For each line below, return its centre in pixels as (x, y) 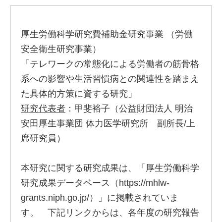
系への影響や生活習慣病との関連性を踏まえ (110, 79)
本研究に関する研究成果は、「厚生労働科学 (110, 168)
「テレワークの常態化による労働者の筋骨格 (110, 64)
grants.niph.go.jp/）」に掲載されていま (100, 198)
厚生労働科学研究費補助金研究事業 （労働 (107, 34)
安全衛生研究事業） (61, 49)
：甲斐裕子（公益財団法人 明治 (129, 109)
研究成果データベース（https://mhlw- (95, 183)
